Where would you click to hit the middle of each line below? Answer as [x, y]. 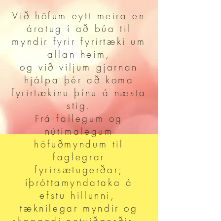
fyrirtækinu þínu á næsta [79, 93]
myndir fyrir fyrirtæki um [79, 41]
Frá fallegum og [79, 118]
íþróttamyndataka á [79, 183]
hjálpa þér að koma [79, 80]
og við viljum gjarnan [79, 67]
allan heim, [79, 54]
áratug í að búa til [79, 29]
